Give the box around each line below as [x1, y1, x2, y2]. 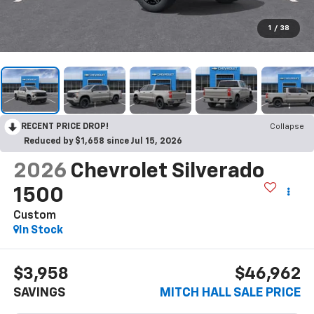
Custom [13, 210, 56, 221]
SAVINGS [13, 287, 65, 300]
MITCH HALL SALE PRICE [160, 287, 301, 300]
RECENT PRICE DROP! [21, 122, 109, 131]
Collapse [270, 122, 304, 131]
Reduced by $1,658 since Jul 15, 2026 [24, 137, 182, 146]
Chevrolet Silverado [69, 161, 264, 182]
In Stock [18, 224, 63, 236]
